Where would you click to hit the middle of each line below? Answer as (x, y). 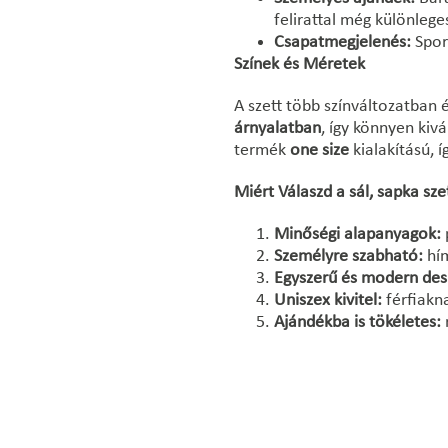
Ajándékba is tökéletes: (357, 322)
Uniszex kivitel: (328, 300)
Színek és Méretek (299, 64)
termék (262, 150)
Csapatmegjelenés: (342, 42)
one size (319, 150)
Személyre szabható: (348, 256)
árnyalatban (277, 128)
